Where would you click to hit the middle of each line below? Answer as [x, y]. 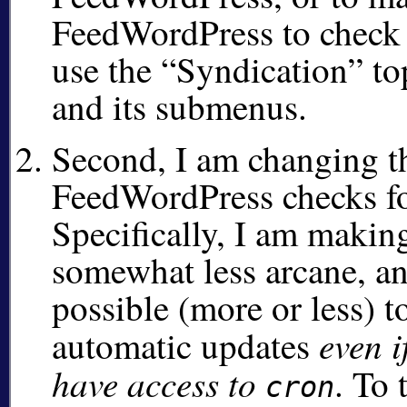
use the [106, 69]
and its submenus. [179, 106]
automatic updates [185, 345]
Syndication [262, 69]
